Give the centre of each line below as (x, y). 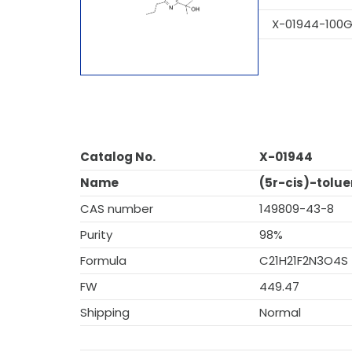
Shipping (105, 312)
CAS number (117, 209)
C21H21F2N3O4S (304, 260)
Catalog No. (118, 157)
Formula (103, 260)
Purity (96, 235)
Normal (280, 312)
